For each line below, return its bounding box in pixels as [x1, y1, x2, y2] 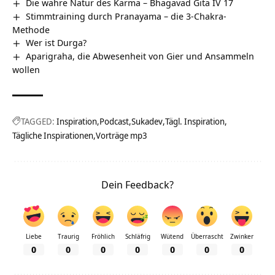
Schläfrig [125, 231, 150, 241]
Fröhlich [91, 231, 115, 241]
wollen [12, 63, 40, 76]
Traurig [57, 231, 79, 241]
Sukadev [131, 115, 163, 127]
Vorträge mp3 [96, 129, 147, 141]
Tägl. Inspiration [165, 115, 225, 127]
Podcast [99, 115, 129, 127]
